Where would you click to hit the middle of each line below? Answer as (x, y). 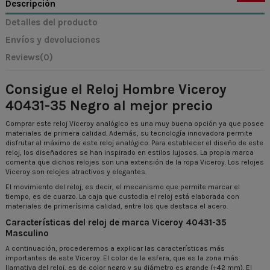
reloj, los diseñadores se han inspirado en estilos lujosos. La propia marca (130, 152)
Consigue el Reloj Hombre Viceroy (116, 89)
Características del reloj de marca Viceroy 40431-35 (116, 222)
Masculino (27, 233)
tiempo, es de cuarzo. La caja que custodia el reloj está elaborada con (122, 197)
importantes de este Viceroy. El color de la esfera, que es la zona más (122, 258)
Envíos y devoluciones (53, 40)
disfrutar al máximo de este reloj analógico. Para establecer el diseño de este (134, 143)
